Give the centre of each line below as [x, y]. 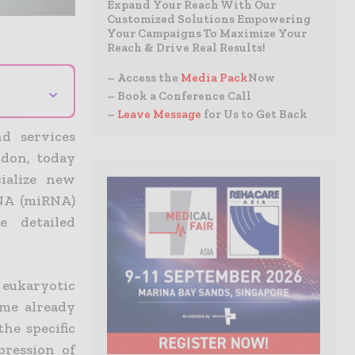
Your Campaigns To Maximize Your [207, 33]
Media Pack [214, 78]
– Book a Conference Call [179, 96]
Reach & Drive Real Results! [186, 48]
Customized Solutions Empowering [209, 19]
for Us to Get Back [256, 114]
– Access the [144, 78]
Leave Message [159, 114]
